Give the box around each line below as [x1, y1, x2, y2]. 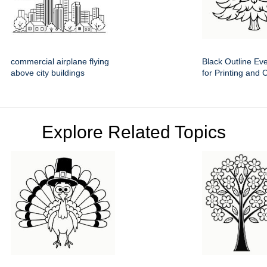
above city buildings [11, 68, 85, 77]
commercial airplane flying [11, 57, 109, 66]
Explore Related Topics [41, 122, 226, 142]
